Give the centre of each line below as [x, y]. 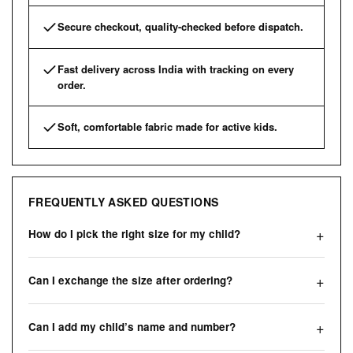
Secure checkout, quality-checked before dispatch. [180, 27]
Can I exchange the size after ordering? [130, 281]
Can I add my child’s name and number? [132, 327]
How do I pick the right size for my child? [134, 234]
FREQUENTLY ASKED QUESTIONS [124, 202]
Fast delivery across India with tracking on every [176, 69]
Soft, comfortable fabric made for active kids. [167, 127]
